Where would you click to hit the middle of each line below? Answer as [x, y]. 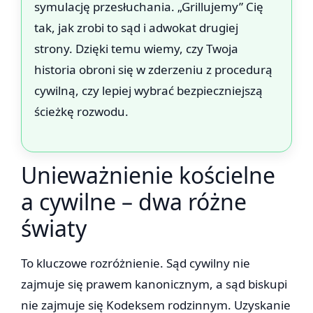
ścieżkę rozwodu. [81, 112]
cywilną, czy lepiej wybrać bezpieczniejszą [148, 91]
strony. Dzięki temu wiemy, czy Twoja [136, 49]
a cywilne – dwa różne [134, 202]
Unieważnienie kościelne [148, 175]
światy [54, 228]
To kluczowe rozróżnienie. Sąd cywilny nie [136, 263]
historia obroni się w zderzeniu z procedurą [153, 70]
